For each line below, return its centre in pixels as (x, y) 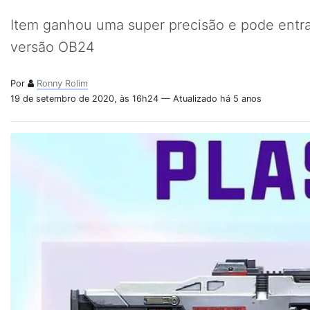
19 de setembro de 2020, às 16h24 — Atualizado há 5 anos (136, 98)
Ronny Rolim (62, 83)
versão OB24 (53, 47)
